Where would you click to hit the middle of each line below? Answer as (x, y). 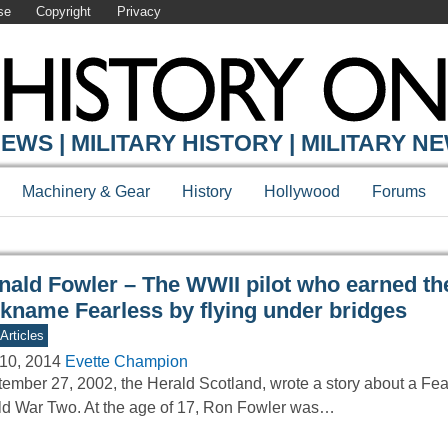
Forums (399, 192)
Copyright (64, 12)
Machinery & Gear (86, 192)
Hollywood (302, 192)
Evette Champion (126, 362)
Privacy (138, 12)
